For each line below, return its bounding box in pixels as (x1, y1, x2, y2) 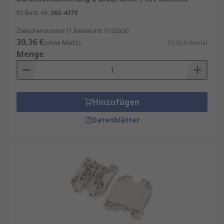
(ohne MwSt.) (44, 38, 80, 47)
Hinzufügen (92, 96, 139, 107)
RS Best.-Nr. (16, 8, 49, 17)
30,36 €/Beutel (167, 38, 207, 47)
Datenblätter (91, 115, 139, 124)
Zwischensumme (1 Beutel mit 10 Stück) (16, 26, 128, 35)
